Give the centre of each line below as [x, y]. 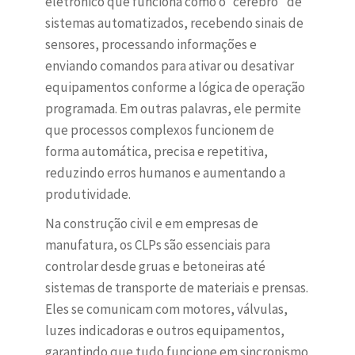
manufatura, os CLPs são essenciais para [157, 245]
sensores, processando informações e [151, 45]
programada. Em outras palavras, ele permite [173, 109]
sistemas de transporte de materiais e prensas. [176, 288]
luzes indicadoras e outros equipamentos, [164, 331]
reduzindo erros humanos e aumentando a [165, 173]
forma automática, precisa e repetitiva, [156, 152]
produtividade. [88, 195]
